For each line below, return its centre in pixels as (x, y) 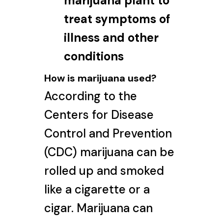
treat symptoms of (117, 19)
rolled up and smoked (104, 170)
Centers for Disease (99, 114)
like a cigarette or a (97, 189)
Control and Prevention (108, 133)
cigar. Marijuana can (98, 208)
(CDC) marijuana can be (109, 152)
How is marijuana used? (100, 78)
